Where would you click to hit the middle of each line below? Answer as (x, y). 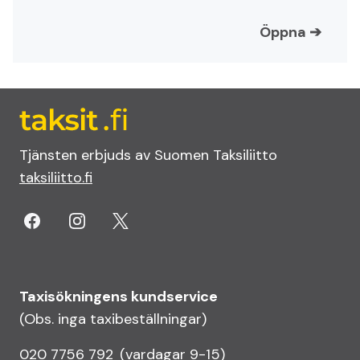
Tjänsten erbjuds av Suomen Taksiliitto (148, 155)
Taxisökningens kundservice (119, 297)
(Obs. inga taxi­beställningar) (113, 319)
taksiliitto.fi (56, 178)
